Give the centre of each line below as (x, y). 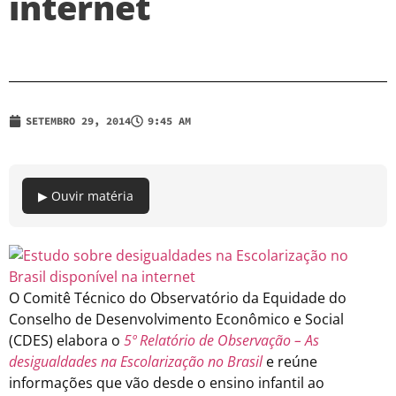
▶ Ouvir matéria (86, 195)
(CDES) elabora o (65, 340)
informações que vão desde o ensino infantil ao (167, 382)
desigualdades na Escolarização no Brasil (136, 361)
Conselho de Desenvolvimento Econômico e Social (176, 319)
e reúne (292, 361)
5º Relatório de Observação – (213, 340)
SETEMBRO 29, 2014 (78, 120)
